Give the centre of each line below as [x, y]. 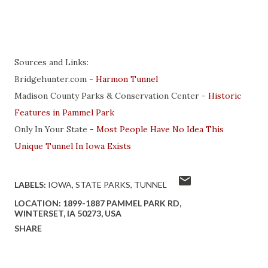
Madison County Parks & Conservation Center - [111, 96]
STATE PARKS [103, 185]
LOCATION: [39, 203]
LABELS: [30, 185]
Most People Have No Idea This [160, 129]
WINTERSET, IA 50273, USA [68, 213]
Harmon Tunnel [127, 79]
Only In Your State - [55, 129]
